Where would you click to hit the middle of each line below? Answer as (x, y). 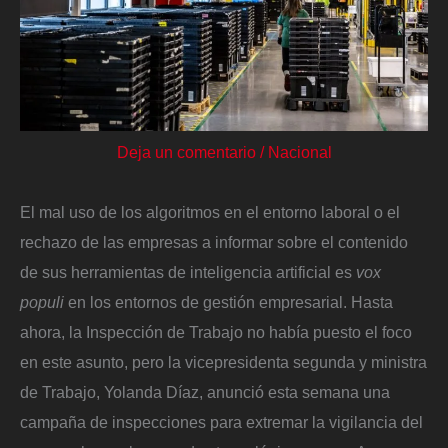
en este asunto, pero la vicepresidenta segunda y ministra (223, 362)
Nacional (299, 152)
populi (42, 302)
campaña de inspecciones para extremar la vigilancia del (221, 422)
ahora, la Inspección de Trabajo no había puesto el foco (216, 332)
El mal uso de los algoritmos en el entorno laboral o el (210, 212)
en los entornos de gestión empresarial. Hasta (228, 302)
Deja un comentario (186, 152)
